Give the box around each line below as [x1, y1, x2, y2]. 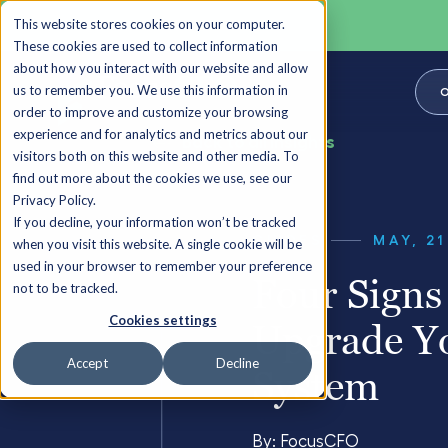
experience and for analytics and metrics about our [13, 126, 308, 142]
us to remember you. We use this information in [13, 82, 288, 98]
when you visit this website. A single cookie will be [13, 236, 302, 252]
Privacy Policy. [13, 192, 96, 208]
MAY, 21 [373, 233, 446, 247]
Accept [67, 355, 109, 372]
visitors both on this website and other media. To [13, 148, 299, 164]
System [252, 363, 379, 409]
